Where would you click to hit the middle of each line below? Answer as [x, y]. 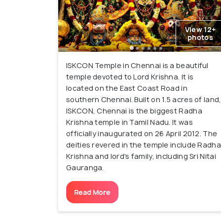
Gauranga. [85, 168]
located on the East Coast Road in [127, 88]
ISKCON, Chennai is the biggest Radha [134, 111]
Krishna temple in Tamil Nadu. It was [129, 122]
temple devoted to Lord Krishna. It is [130, 77]
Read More [92, 192]
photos [200, 37]
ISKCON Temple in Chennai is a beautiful [137, 66]
